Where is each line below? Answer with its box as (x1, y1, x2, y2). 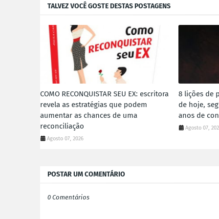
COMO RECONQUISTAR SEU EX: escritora (40, 89, 169, 98)
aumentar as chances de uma (40, 110, 137, 120)
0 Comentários (47, 193, 89, 201)
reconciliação (40, 121, 84, 131)
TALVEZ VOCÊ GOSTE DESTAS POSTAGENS (47, 1, 171, 10)
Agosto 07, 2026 (47, 135, 84, 142)
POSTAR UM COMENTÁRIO (47, 170, 125, 178)
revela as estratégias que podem (40, 100, 147, 109)
